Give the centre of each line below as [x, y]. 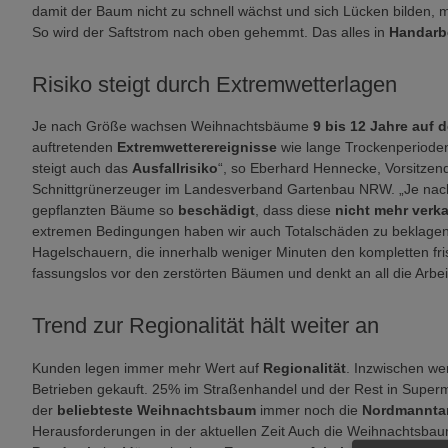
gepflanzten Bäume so [105, 210]
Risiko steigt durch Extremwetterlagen [214, 84]
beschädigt [216, 210]
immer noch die [309, 409]
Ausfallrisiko [175, 168]
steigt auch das [82, 168]
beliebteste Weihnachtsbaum [156, 409]
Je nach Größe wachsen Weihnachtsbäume [172, 126]
